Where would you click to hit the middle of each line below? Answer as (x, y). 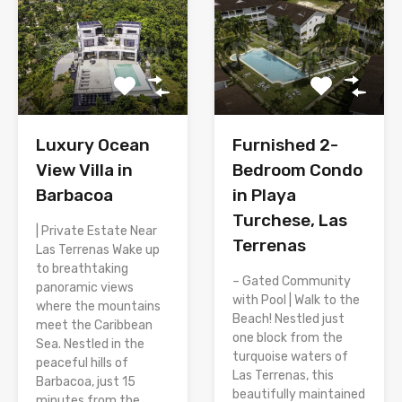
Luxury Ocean (93, 144)
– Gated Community (292, 281)
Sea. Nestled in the (90, 344)
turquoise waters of (290, 356)
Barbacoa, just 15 (86, 381)
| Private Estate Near (96, 231)
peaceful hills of (82, 363)
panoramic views (85, 287)
